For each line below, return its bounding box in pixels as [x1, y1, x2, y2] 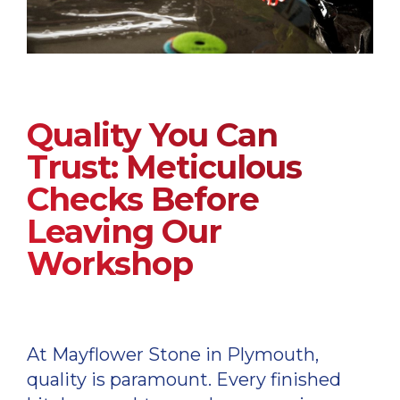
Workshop [27, 244, 193, 284]
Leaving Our [27, 212, 221, 252]
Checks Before [27, 179, 259, 220]
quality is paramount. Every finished [27, 369, 341, 391]
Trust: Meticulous [27, 147, 302, 187]
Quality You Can [27, 115, 278, 155]
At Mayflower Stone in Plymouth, [27, 344, 319, 366]
